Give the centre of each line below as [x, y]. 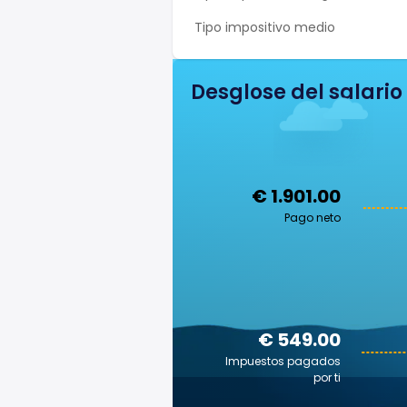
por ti [327, 377]
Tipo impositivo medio [265, 27]
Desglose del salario [297, 92]
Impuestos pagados [283, 361]
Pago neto [313, 218]
